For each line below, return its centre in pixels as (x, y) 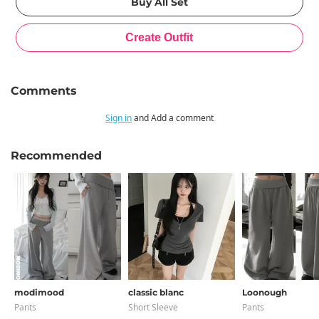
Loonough (265, 292)
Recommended (56, 156)
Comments (44, 91)
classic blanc (156, 292)
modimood (39, 292)
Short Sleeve (153, 307)
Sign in (119, 118)
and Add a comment (173, 118)
